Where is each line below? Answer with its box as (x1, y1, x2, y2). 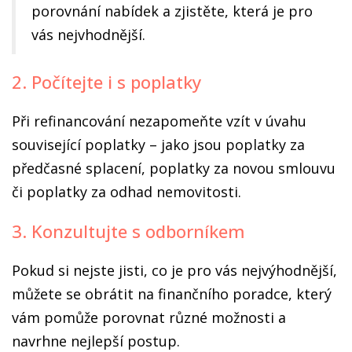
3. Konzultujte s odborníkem (12, 219, 245, 243)
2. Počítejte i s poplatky (12, 70, 201, 93)
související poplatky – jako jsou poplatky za (12, 135, 305, 154)
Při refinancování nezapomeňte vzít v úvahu (12, 112, 306, 130)
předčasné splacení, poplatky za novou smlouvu (12, 159, 335, 178)
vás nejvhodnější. (31, 25, 145, 44)
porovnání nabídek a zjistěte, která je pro (31, 2, 313, 20)
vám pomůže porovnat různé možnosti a (12, 308, 286, 327)
